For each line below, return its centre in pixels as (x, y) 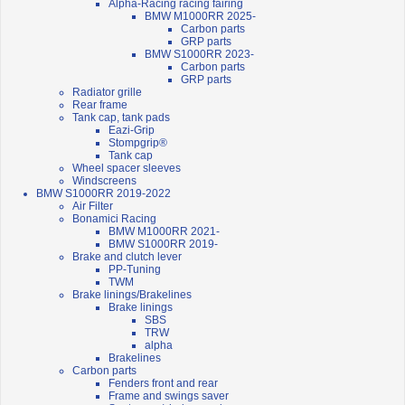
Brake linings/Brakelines (132, 295)
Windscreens (104, 181)
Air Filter (93, 207)
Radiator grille (107, 93)
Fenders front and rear (163, 384)
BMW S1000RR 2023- (199, 55)
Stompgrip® (138, 143)
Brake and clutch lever (127, 257)
